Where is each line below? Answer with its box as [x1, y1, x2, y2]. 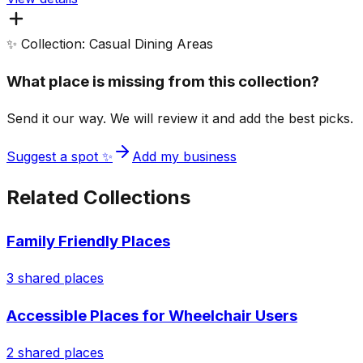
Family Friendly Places [6, 232, 170, 251]
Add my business [132, 147, 237, 164]
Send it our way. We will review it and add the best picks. [6, 109, 353, 126]
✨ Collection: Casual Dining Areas [6, 36, 213, 53]
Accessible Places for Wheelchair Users [6, 305, 297, 325]
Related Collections [6, 186, 190, 210]
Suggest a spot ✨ [6, 147, 113, 164]
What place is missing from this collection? [6, 71, 319, 91]
